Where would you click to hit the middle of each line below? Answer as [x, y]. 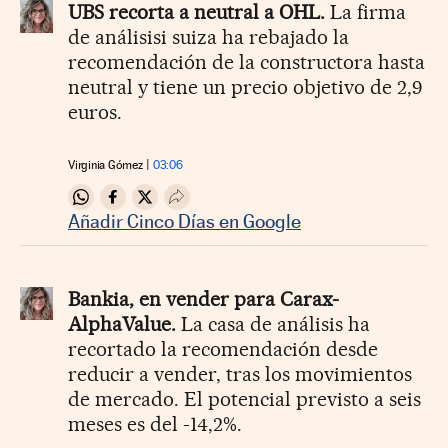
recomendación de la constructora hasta [246, 62]
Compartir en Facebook [198, 205]
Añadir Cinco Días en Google [184, 221]
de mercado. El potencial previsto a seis [244, 399]
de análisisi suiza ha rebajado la [208, 37]
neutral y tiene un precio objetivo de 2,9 [245, 87]
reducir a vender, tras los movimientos [240, 374]
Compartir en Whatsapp [167, 205]
